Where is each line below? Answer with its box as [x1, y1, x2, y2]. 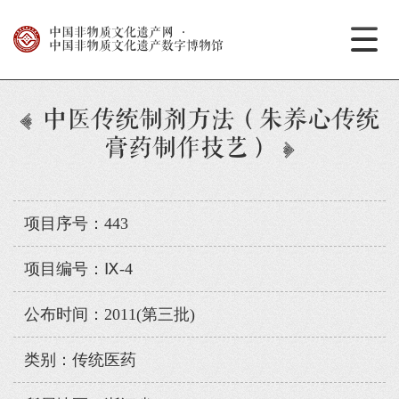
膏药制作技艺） [103, 135, 273, 162]
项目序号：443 [23, 215, 128, 233]
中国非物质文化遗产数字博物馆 [48, 39, 224, 53]
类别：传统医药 [23, 351, 136, 370]
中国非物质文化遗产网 [48, 26, 174, 40]
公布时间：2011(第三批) [23, 305, 195, 324]
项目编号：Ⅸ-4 [23, 260, 133, 279]
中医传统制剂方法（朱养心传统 [42, 107, 379, 134]
